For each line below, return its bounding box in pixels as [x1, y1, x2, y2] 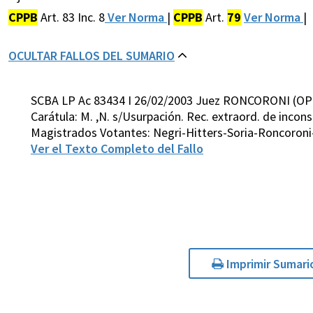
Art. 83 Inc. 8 [38, 9, 105, 26]
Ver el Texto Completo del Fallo [31, 140, 203, 157]
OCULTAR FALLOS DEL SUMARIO [8, 48, 175, 64]
